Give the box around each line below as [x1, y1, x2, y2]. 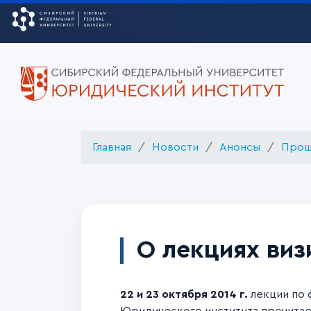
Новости [152, 142, 199, 153]
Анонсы [219, 142, 260, 153]
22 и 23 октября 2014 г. [120, 289, 248, 300]
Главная [92, 142, 131, 153]
